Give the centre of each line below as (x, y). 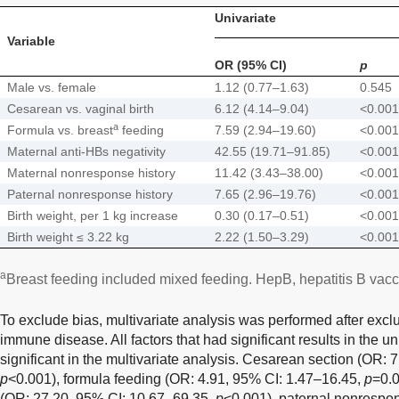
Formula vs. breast (60, 130)
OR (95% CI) (251, 65)
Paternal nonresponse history (90, 194)
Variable (31, 41)
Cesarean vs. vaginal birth (81, 108)
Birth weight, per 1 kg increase (93, 215)
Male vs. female (52, 87)
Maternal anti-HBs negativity (86, 151)
